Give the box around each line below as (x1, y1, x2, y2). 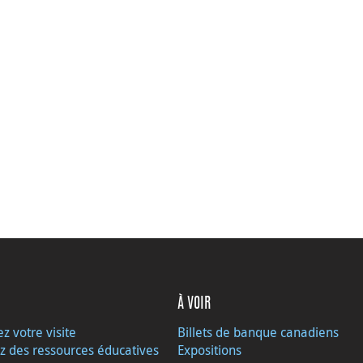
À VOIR (177, 297, 211, 312)
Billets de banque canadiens (177, 322, 339, 341)
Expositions (177, 340, 241, 359)
